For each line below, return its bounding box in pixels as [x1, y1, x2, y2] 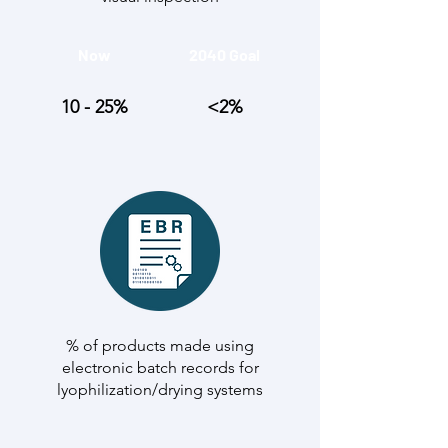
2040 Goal [189, 45, 260, 64]
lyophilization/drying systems [57, 380, 263, 399]
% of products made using [66, 336, 254, 355]
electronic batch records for [61, 358, 259, 377]
